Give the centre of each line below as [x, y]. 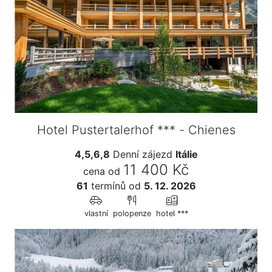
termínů [107, 185]
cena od [102, 171]
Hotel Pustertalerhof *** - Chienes [136, 130]
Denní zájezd [142, 154]
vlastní [96, 213]
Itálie [186, 154]
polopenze [132, 213]
